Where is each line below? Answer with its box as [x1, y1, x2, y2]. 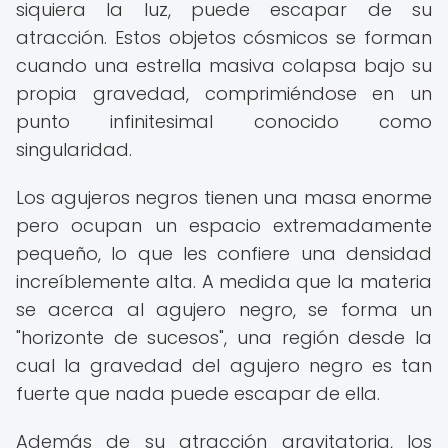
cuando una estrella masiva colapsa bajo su [16, 53, 432, 78]
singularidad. [16, 137, 132, 162]
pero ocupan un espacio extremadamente [16, 213, 432, 238]
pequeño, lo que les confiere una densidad [16, 241, 432, 266]
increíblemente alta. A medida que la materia [16, 269, 432, 294]
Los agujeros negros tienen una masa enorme [16, 185, 432, 210]
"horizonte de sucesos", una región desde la [16, 325, 432, 350]
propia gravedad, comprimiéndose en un [16, 81, 432, 106]
